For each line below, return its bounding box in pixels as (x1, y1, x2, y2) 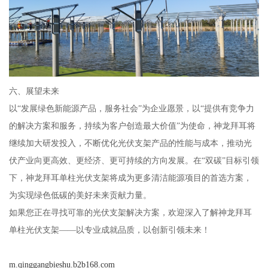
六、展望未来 (8, 86, 59, 96)
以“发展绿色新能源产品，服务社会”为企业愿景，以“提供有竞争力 (8, 103, 254, 113)
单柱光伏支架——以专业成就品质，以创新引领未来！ (8, 224, 210, 234)
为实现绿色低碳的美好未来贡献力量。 (8, 190, 151, 200)
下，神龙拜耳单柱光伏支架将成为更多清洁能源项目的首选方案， (8, 172, 252, 182)
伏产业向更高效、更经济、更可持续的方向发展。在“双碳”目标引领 (8, 155, 259, 165)
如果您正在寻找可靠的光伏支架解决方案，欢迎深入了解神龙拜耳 (8, 207, 252, 217)
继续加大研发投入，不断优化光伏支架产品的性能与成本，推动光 (8, 138, 252, 148)
